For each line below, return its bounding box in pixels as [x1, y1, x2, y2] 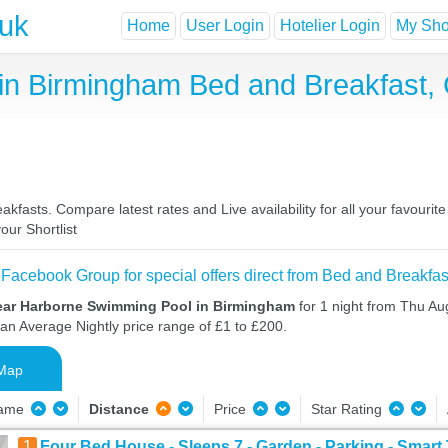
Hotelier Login [280, 17, 380, 35]
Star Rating [310, 401, 386, 417]
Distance [88, 401, 149, 417]
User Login [186, 17, 264, 35]
